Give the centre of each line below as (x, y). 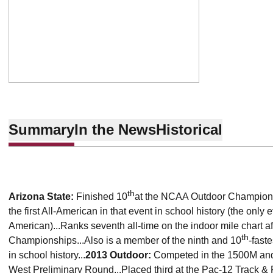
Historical (189, 129)
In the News (115, 129)
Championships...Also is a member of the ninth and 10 (125, 240)
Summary (41, 129)
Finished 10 (102, 197)
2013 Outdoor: (119, 255)
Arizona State (40, 197)
